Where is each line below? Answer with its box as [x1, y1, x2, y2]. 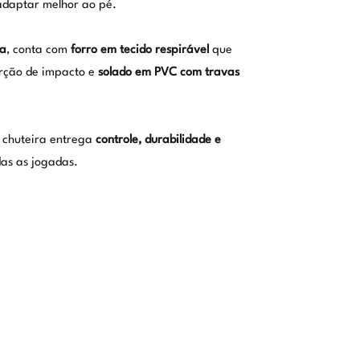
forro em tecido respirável [70, 43, 209, 56]
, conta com [6, 43, 71, 56]
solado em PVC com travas [97, 66, 239, 79]
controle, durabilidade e [95, 133, 221, 146]
